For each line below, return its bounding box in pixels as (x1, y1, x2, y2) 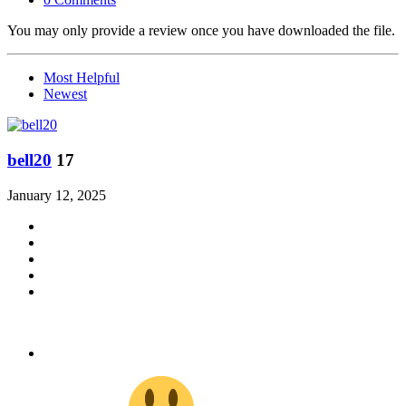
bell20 (7, 150, 52, 170)
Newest (43, 86, 87, 102)
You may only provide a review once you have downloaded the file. (7, 23, 395, 39)
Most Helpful (43, 70, 120, 86)
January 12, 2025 (7, 187, 106, 203)
